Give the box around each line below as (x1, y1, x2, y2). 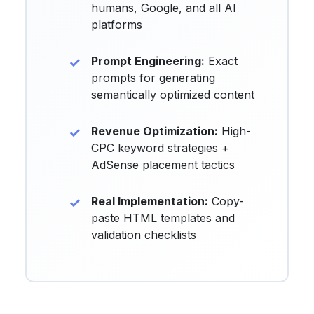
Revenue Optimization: (91, 124, 218, 139)
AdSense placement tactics (91, 158, 235, 172)
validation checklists (91, 228, 196, 243)
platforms (91, 18, 142, 32)
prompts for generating (91, 71, 215, 86)
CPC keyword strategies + (91, 141, 229, 156)
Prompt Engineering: (91, 54, 205, 69)
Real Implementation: (91, 194, 208, 209)
